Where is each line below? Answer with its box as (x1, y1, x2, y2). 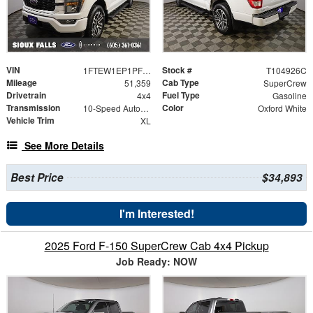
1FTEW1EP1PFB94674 (142, 64, 151, 77)
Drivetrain (6, 89, 46, 102)
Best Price (10, 170, 64, 186)
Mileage (6, 76, 37, 89)
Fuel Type (162, 89, 200, 102)
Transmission (6, 101, 60, 115)
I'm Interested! (119, 205, 194, 222)
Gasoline (272, 89, 307, 102)
